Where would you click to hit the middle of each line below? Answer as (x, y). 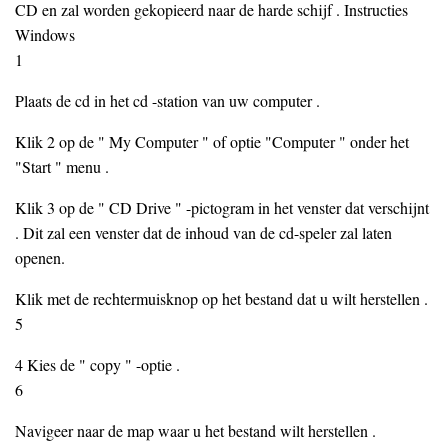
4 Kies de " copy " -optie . (97, 364)
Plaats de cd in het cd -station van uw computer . (167, 100)
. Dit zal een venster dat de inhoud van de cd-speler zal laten (203, 232)
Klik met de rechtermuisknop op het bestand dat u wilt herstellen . (221, 298)
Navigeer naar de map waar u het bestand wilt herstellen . (195, 430)
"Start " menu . (62, 166)
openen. (40, 257)
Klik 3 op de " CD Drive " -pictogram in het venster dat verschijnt (222, 207)
